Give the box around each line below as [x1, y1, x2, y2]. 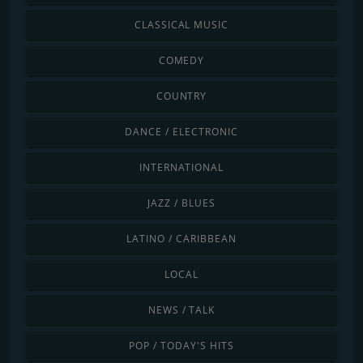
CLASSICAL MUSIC [134, 17, 229, 32]
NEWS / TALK [147, 302, 216, 317]
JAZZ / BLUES [147, 195, 216, 210]
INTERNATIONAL [139, 160, 224, 174]
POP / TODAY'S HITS [129, 338, 234, 352]
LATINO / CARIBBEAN [126, 231, 237, 246]
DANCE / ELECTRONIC [125, 124, 238, 139]
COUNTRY [156, 88, 207, 103]
